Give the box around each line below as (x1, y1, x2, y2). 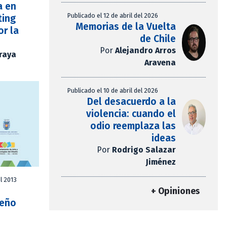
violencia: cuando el (86, 108, 176, 120)
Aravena (144, 58, 176, 68)
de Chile (139, 33, 176, 45)
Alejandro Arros (115, 46, 176, 56)
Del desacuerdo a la (87, 96, 176, 108)
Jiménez (145, 157, 176, 167)
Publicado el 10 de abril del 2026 (67, 87, 158, 95)
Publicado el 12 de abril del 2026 (67, 12, 158, 20)
